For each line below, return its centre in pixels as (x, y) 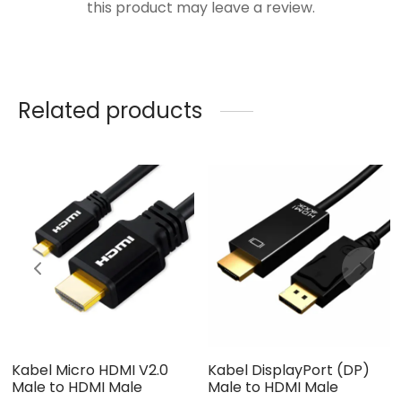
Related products (110, 111)
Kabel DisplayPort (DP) (288, 371)
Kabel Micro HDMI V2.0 (90, 371)
